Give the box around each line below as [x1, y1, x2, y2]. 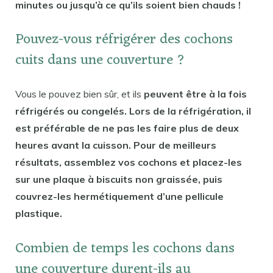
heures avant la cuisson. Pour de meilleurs [15, 139, 216, 152]
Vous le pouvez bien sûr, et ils [15, 88, 144, 101]
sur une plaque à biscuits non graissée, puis [15, 173, 222, 186]
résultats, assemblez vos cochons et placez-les [15, 156, 242, 169]
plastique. [15, 207, 62, 220]
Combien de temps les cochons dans [15, 236, 235, 261]
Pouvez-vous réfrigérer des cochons [15, 27, 233, 53]
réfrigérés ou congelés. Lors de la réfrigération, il [15, 105, 251, 118]
